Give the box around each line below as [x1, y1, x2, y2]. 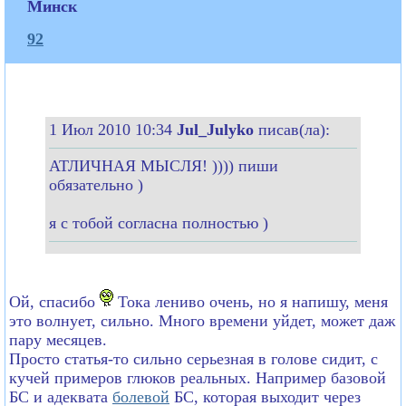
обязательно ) [49, 175, 143, 194]
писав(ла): [258, 120, 330, 139]
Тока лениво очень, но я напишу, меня [113, 292, 388, 311]
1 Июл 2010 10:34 [49, 120, 177, 139]
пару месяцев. [9, 330, 107, 349]
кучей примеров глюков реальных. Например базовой [9, 368, 386, 387]
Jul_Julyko [177, 120, 258, 139]
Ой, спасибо [9, 292, 100, 311]
